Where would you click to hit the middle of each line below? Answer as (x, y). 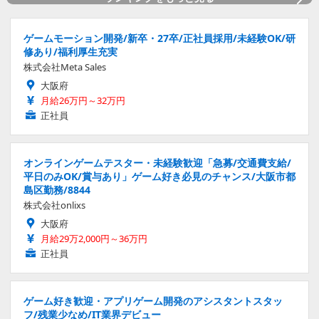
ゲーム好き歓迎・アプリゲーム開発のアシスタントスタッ (153, 301)
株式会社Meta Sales (65, 67)
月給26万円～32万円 (83, 101)
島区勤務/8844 (57, 190)
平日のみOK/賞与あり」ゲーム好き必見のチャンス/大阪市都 (159, 177)
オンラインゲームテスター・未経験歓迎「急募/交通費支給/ (157, 163)
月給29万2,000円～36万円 (94, 239)
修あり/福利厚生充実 (70, 52)
